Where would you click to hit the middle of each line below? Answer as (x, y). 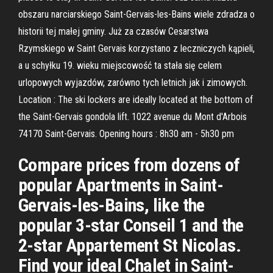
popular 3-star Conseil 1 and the (131, 225)
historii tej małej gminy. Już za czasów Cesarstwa (113, 31)
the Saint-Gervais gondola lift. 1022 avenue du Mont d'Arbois (133, 117)
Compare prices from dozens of (129, 165)
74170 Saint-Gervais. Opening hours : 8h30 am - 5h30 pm (126, 134)
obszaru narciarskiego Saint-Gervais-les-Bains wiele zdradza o (136, 14)
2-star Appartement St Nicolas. (129, 245)
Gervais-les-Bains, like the (112, 205)
